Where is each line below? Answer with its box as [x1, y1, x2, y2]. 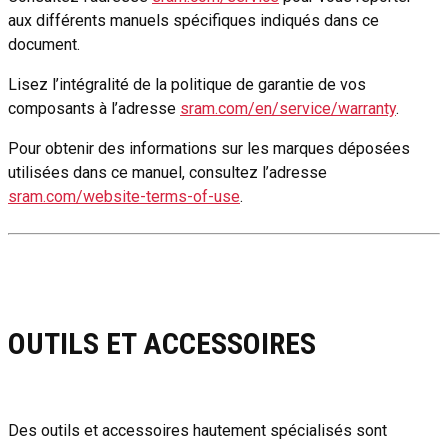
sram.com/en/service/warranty [180, 99, 396, 119]
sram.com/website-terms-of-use [8, 187, 240, 207]
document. [8, 35, 80, 55]
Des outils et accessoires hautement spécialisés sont [8, 421, 387, 441]
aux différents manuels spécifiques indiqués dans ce [8, 11, 379, 31]
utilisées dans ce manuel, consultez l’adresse [8, 163, 327, 183]
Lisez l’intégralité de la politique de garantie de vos [8, 75, 366, 95]
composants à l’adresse [8, 99, 180, 119]
